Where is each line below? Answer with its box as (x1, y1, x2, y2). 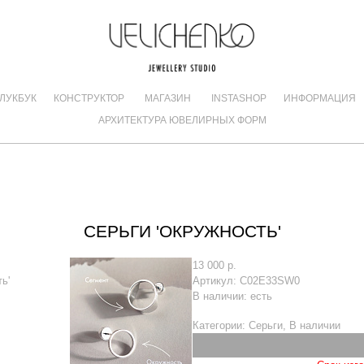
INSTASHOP (210, 93, 266, 104)
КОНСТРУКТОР (53, 93, 124, 104)
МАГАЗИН (144, 93, 191, 104)
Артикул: (192, 275, 240, 287)
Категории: (192, 319, 245, 331)
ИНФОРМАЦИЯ (283, 93, 356, 104)
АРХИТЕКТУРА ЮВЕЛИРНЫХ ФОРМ (97, 115, 266, 126)
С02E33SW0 (239, 275, 300, 287)
